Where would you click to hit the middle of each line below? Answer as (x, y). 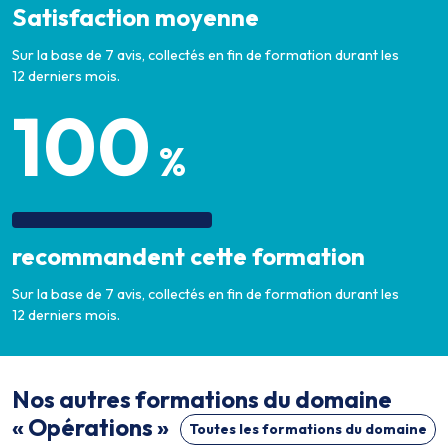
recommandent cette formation (188, 256)
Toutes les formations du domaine (308, 429)
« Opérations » (90, 427)
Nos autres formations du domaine (202, 399)
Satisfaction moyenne (135, 17)
